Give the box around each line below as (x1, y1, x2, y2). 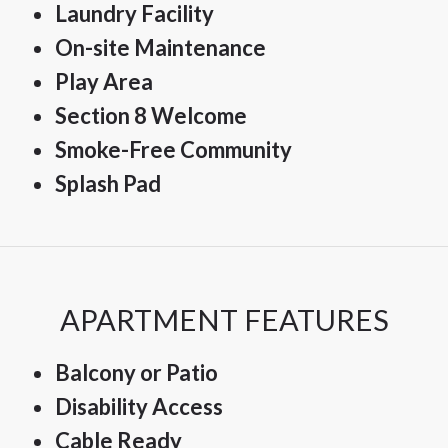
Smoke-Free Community (55, 135, 292, 163)
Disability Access (55, 393, 223, 421)
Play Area (55, 67, 153, 95)
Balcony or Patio (55, 359, 218, 387)
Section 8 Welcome (55, 101, 247, 129)
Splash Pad (55, 169, 161, 197)
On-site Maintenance (55, 33, 266, 61)
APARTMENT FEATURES (59, 302, 389, 338)
